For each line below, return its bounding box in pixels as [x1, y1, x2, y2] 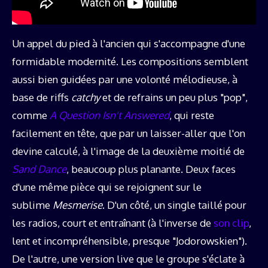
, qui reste [169, 109, 214, 122]
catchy [71, 91, 100, 104]
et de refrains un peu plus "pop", [100, 91, 248, 104]
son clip [214, 217, 249, 230]
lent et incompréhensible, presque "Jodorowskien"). [12, 234, 247, 248]
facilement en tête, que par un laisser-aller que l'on [12, 127, 245, 140]
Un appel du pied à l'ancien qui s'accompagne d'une [12, 37, 245, 50]
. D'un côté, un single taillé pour [102, 199, 246, 212]
